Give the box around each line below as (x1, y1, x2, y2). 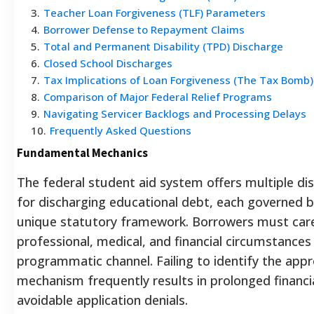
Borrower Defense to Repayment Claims (43, 22, 245, 36)
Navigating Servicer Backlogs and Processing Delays (43, 106, 306, 121)
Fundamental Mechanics (17, 144, 148, 161)
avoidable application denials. (17, 291, 188, 308)
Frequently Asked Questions (50, 123, 191, 137)
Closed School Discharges (43, 55, 172, 70)
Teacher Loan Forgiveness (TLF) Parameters (43, 5, 266, 20)
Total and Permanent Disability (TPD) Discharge (43, 39, 283, 53)
